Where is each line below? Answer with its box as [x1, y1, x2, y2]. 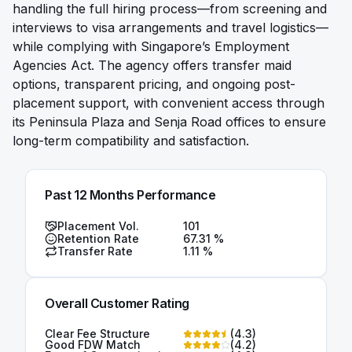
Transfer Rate [57, 244, 133, 258]
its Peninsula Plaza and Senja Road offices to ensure [13, 114, 326, 130]
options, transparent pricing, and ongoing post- [13, 76, 295, 92]
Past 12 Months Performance [45, 187, 216, 203]
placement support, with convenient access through [13, 95, 324, 111]
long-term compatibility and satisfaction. [13, 133, 249, 148]
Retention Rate [57, 232, 139, 245]
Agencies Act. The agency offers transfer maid [13, 57, 291, 73]
